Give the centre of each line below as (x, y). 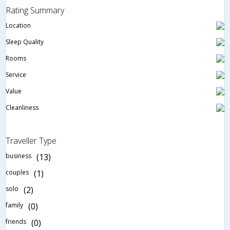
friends (16, 222)
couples (17, 172)
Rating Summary (35, 11)
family (14, 205)
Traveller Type (31, 141)
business (18, 156)
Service (16, 75)
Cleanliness (22, 108)
